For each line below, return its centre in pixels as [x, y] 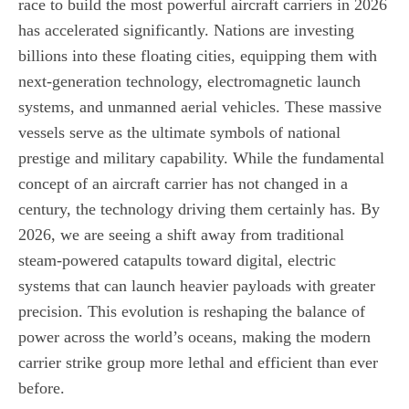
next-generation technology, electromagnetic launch [189, 81]
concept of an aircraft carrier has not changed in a [183, 183]
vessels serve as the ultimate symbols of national [179, 132]
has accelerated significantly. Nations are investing [186, 30]
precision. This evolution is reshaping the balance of [192, 311]
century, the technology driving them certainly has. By [199, 209]
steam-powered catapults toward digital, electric [177, 260]
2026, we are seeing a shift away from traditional [181, 234]
